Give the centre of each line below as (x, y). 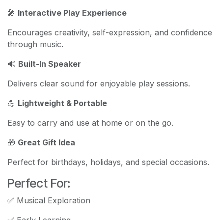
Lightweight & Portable (62, 103)
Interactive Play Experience (72, 13)
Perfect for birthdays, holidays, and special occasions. (108, 162)
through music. (35, 44)
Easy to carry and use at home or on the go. (90, 123)
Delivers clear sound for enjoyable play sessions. (99, 83)
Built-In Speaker (50, 64)
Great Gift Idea (46, 142)
